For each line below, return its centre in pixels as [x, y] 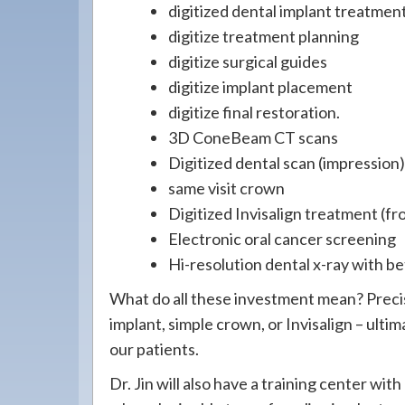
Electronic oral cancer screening [282, 239]
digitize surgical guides [248, 61]
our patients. [154, 349]
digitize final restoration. [254, 112]
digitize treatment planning [264, 36]
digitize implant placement [260, 87]
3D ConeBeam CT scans [253, 137]
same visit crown [226, 188]
